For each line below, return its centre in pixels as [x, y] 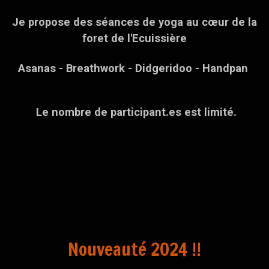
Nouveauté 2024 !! [134, 249]
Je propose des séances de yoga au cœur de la [134, 22]
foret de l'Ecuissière [134, 38]
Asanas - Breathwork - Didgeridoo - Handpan [134, 68]
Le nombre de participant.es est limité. [134, 112]
